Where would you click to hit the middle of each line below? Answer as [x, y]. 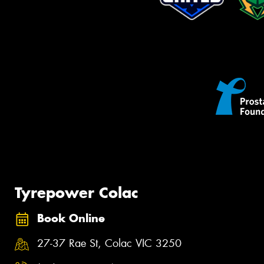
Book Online [71, 219]
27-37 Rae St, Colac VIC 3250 [109, 244]
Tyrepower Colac [77, 192]
